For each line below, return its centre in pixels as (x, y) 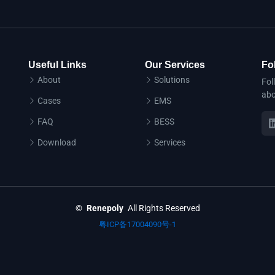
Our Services (175, 65)
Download (57, 142)
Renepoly (105, 208)
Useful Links (57, 65)
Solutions (172, 80)
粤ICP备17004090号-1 (137, 224)
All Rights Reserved (164, 208)
